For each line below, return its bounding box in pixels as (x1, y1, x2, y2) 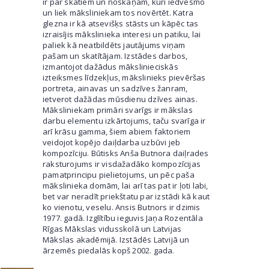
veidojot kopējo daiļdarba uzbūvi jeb (43, 137, 181, 148)
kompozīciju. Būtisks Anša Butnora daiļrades (43, 148, 209, 159)
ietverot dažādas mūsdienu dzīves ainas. (43, 94, 198, 104)
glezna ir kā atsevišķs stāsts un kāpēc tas (43, 18, 199, 29)
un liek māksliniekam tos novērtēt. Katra (43, 7, 193, 18)
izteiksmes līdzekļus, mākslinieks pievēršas (43, 72, 206, 83)
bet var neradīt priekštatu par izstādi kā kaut (43, 191, 210, 202)
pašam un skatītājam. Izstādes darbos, (43, 50, 188, 61)
